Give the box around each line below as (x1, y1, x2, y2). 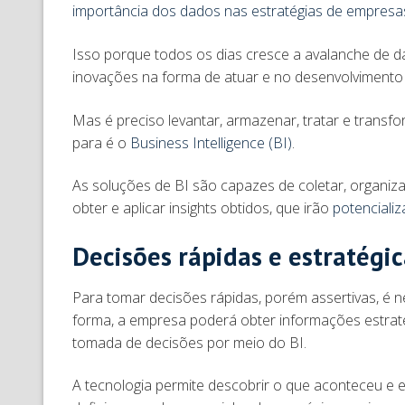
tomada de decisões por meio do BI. (72, 332, 306, 353)
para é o (72, 132, 130, 153)
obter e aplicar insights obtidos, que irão (72, 198, 333, 219)
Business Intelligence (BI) (130, 132, 292, 153)
